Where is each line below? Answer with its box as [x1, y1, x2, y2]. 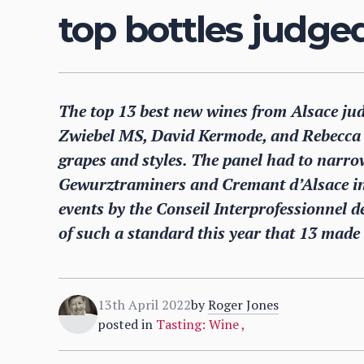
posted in [97, 315, 153, 333]
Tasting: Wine [156, 315, 241, 333]
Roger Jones [208, 296, 279, 314]
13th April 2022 [97, 296, 191, 314]
